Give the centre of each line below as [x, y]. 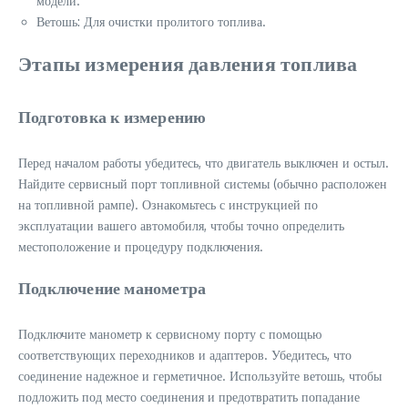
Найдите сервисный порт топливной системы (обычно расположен [203, 184]
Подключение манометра [112, 288]
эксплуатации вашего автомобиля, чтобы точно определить [181, 226]
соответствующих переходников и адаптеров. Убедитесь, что [185, 355]
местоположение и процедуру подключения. [141, 247]
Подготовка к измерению [112, 117]
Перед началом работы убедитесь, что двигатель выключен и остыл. [204, 163]
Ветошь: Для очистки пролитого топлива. [151, 22]
